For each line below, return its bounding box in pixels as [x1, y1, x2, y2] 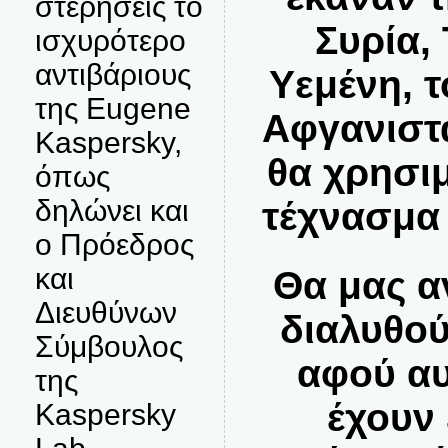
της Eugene [34, 92, 191, 125]
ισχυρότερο [34, 24, 186, 57]
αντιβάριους [34, 58, 191, 91]
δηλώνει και [34, 194, 189, 227]
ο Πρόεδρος [34, 228, 194, 261]
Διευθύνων [34, 296, 177, 329]
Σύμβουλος [34, 330, 183, 363]
